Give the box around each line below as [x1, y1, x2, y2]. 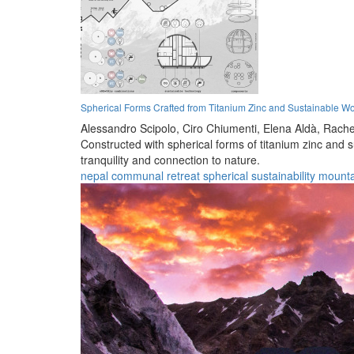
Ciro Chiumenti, [183, 119, 260, 136]
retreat [167, 167, 200, 183]
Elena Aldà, [263, 119, 320, 136]
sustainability [251, 167, 315, 183]
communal [111, 167, 164, 183]
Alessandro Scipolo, [81, 119, 179, 136]
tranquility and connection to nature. [81, 151, 260, 168]
